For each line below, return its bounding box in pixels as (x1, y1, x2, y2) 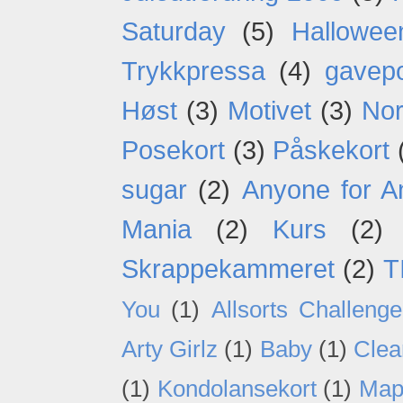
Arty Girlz (121, 336, 219, 363)
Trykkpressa (121, 57, 265, 86)
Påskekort (273, 136, 390, 166)
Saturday (121, 17, 226, 47)
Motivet (228, 96, 311, 126)
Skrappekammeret (121, 255, 335, 284)
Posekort (121, 136, 225, 166)
